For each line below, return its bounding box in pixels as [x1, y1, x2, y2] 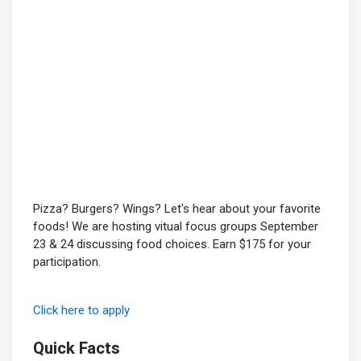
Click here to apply [32, 302, 130, 317]
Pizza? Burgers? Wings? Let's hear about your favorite [32, 201, 321, 216]
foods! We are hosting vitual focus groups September [32, 218, 318, 234]
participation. [32, 254, 101, 269]
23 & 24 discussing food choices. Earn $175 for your [32, 236, 311, 251]
